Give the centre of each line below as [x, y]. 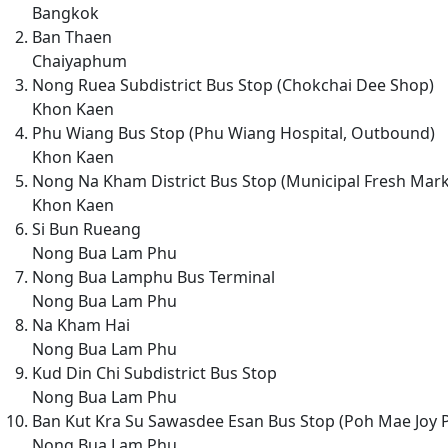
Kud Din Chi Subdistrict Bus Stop [154, 372]
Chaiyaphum [79, 60]
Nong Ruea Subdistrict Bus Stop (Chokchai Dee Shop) [233, 84]
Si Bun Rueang [86, 228]
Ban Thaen [72, 36]
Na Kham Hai [81, 324]
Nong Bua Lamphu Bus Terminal [153, 276]
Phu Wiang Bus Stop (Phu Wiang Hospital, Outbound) [233, 132]
